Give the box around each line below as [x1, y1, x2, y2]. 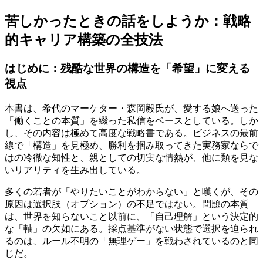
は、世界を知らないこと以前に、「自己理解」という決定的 [5, 211, 258, 221]
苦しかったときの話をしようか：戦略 [5, 13, 251, 29]
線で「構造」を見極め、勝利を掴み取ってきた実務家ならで [5, 140, 258, 150]
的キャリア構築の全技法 [5, 32, 163, 48]
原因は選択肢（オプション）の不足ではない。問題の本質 [5, 198, 249, 209]
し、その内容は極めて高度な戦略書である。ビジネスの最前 [5, 127, 258, 138]
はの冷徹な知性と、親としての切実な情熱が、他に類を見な [5, 152, 258, 163]
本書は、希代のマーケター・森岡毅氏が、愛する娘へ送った [5, 103, 258, 113]
